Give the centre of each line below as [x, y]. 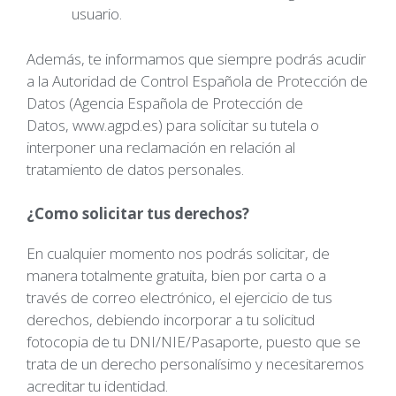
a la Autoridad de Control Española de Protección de [197, 80]
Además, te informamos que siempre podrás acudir [196, 58]
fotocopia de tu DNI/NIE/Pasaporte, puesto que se [194, 342]
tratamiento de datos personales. [135, 169]
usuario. [97, 14]
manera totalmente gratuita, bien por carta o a [176, 275]
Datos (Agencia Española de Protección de [165, 103]
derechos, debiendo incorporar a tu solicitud [171, 320]
